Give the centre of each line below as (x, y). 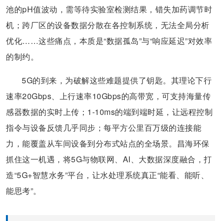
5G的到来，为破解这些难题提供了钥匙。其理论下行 (117, 80)
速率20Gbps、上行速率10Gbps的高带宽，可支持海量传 (108, 96)
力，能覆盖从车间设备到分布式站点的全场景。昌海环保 (108, 143)
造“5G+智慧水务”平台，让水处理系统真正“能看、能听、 (107, 175)
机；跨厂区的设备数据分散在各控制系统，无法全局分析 (108, 25)
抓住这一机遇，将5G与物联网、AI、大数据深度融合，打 (109, 159)
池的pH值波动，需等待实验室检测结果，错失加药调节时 (109, 9)
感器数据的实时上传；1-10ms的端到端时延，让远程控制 (109, 111)
